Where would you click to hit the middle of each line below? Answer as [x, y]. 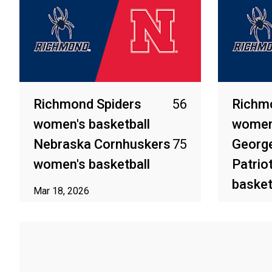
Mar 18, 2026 [61, 191]
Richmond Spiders [87, 104]
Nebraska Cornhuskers [102, 144]
